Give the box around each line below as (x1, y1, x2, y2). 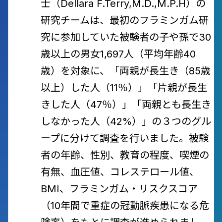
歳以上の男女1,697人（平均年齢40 (41, 48, 196, 60)
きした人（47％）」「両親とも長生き (41, 99, 211, 111)
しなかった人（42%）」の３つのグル (41, 115, 211, 127)
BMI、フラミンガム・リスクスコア (41, 183, 198, 195)
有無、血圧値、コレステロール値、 (41, 166, 199, 178)
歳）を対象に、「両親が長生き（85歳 (41, 65, 211, 77)
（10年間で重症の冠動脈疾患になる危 (41, 200, 209, 212)
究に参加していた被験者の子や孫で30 (41, 31, 211, 43)
